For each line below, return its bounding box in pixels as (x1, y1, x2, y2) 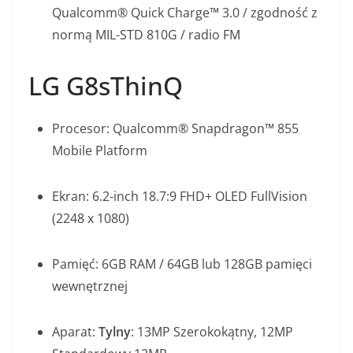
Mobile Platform (52, 142, 147, 160)
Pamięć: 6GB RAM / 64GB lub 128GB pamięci (52, 255, 312, 273)
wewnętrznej (52, 277, 128, 295)
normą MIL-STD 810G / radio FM (52, 26, 240, 44)
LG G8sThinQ (28, 69, 183, 103)
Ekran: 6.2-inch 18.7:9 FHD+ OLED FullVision (52, 188, 307, 206)
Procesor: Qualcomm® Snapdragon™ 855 (52, 120, 299, 138)
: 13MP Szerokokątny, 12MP (131, 323, 293, 341)
